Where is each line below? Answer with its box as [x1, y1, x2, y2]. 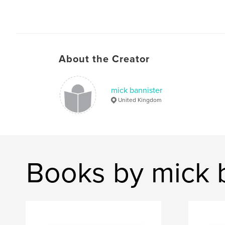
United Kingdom [118, 96, 162, 103]
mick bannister [111, 85, 162, 95]
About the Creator [59, 53, 150, 65]
